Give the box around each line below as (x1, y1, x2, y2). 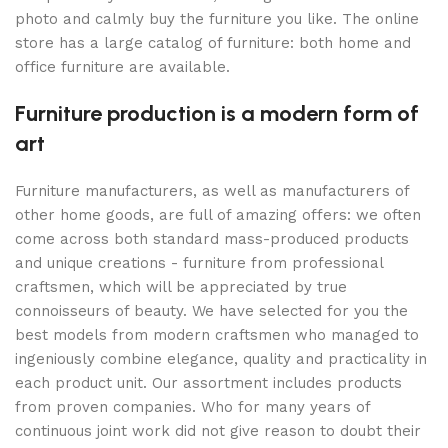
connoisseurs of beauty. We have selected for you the (15, 301, 408, 320)
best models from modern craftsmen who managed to (15, 325, 419, 344)
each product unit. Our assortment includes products (15, 373, 402, 392)
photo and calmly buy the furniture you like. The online (15, 9, 419, 28)
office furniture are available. (15, 57, 230, 76)
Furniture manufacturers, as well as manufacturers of (15, 181, 409, 200)
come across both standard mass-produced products (15, 229, 409, 248)
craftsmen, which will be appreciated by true (15, 277, 347, 296)
